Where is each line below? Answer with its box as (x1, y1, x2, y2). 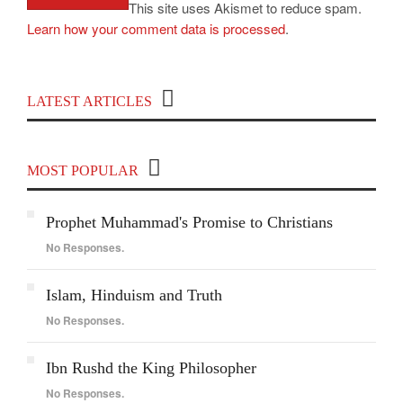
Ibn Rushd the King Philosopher (46, 359, 256, 377)
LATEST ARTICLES (27, 94, 152, 109)
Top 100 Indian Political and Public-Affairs (59, 92, 344, 110)
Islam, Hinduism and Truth (46, 286, 222, 304)
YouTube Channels (139, 112, 264, 130)
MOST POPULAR (27, 163, 139, 178)
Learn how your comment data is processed (27, 19, 285, 38)
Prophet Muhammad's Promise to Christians (46, 213, 333, 231)
